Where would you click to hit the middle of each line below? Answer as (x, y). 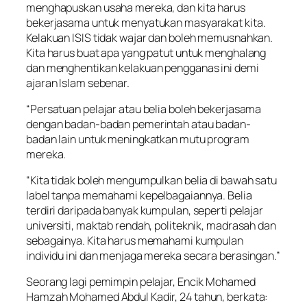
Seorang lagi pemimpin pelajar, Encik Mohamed (141, 282)
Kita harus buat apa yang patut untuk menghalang (146, 52)
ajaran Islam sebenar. (78, 83)
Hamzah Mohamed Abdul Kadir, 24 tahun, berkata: (147, 297)
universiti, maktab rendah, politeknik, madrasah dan (151, 226)
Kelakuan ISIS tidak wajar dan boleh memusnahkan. (150, 37)
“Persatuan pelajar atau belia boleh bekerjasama (144, 109)
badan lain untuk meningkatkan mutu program (138, 139)
